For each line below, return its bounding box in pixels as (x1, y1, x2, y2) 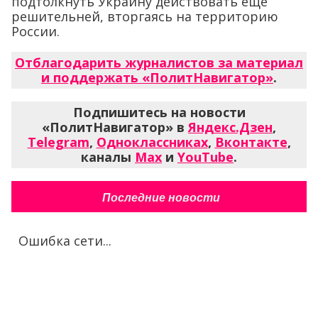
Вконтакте (214, 133, 287, 150)
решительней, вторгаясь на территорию (11, 7, 278, 25)
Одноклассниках (96, 133, 208, 150)
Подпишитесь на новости (72, 103, 246, 121)
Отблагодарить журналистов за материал (15, 53, 303, 71)
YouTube (177, 148, 234, 165)
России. (11, 22, 60, 40)
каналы (81, 148, 135, 165)
